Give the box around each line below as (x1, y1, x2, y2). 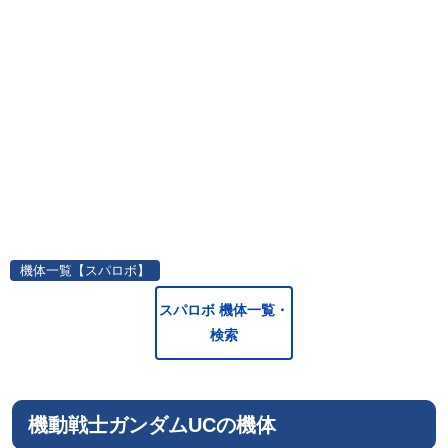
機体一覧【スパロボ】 (20, 263, 150, 278)
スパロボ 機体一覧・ (159, 302, 289, 318)
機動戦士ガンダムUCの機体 (28, 414, 276, 436)
